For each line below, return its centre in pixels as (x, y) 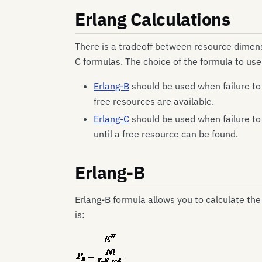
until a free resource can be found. (166, 134)
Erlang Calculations (153, 19)
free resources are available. (154, 101)
